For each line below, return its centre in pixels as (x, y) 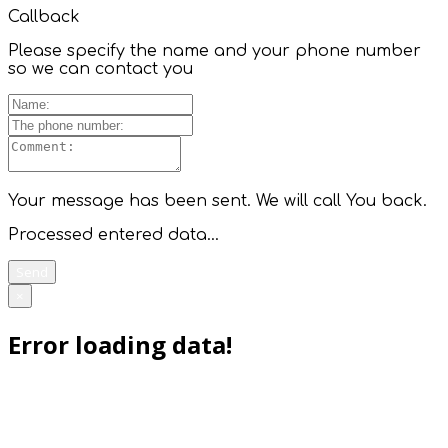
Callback (44, 16)
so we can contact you (100, 68)
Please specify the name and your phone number (214, 50)
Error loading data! (120, 344)
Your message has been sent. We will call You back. (217, 200)
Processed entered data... (113, 234)
